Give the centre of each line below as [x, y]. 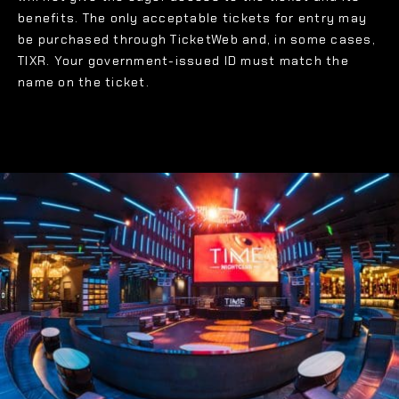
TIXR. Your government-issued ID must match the [183, 61]
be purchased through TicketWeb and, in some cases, [197, 40]
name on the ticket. [84, 82]
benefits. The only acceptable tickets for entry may [193, 18]
